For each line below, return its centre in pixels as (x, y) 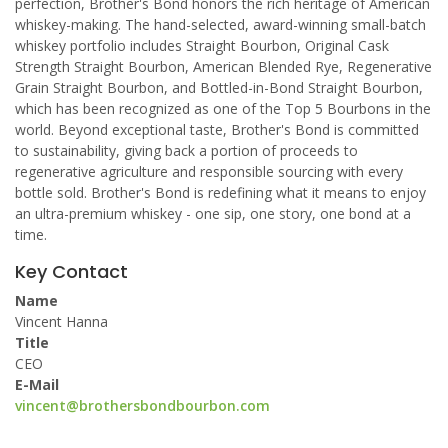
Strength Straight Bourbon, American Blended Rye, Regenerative (223, 66)
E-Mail (37, 384)
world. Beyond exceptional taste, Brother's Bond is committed (217, 129)
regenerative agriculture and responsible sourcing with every (209, 171)
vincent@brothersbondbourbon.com (142, 405)
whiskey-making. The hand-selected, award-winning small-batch (220, 24)
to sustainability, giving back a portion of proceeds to (186, 150)
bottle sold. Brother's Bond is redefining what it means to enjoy (220, 192)
